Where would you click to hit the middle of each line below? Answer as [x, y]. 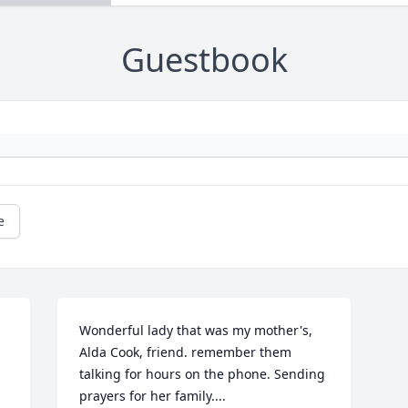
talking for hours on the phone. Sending [203, 374]
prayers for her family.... [153, 396]
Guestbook [204, 60]
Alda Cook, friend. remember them [186, 352]
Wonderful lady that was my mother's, [196, 331]
